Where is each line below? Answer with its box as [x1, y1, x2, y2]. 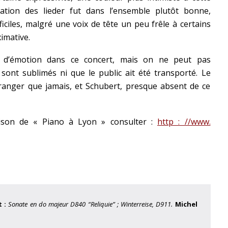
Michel [175, 199, 197, 209]
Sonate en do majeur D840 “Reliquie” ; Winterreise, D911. [8, 199, 175, 209]
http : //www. [157, 116, 211, 127]
